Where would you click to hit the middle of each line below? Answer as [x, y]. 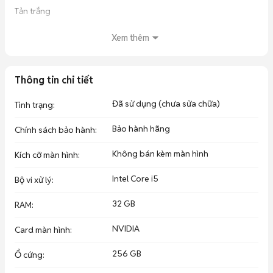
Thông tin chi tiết [54, 80]
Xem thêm [130, 38]
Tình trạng [34, 105]
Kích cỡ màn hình [46, 155]
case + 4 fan [37, 88]
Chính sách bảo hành [55, 130]
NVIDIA [126, 229]
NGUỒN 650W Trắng [55, 62]
